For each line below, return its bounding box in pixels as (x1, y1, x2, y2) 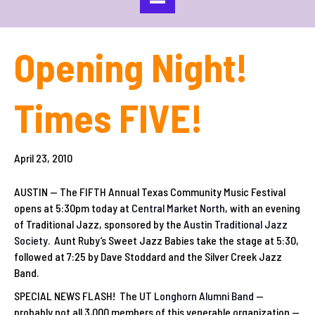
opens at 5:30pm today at (14, 201, 131, 215)
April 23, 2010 (14, 151, 72, 165)
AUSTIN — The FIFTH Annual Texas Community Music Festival (14, 185, 285, 199)
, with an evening (225, 201, 300, 215)
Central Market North (131, 201, 225, 215)
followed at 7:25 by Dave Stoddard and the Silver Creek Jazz (14, 250, 282, 264)
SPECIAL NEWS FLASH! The (14, 289, 139, 303)
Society (14, 233, 48, 247)
